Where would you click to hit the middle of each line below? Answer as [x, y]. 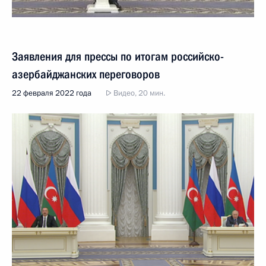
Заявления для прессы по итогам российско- [118, 56]
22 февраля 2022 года [52, 93]
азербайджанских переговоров [86, 74]
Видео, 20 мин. [138, 93]
